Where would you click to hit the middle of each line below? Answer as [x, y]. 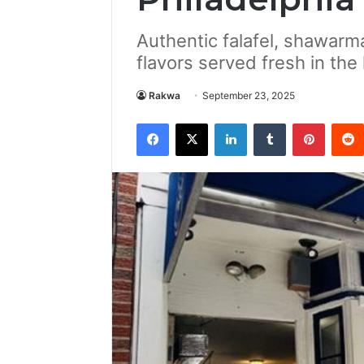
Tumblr [302, 123]
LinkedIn [267, 123]
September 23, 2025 [249, 95]
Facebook [193, 123]
